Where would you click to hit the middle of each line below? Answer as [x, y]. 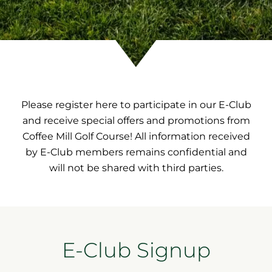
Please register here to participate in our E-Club [136, 104]
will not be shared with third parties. [136, 168]
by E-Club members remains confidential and [136, 152]
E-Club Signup [136, 250]
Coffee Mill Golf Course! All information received [136, 136]
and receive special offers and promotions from [136, 120]
